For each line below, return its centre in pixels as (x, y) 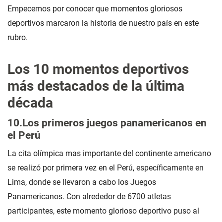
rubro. (18, 38)
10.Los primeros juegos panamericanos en (107, 123)
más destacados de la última (96, 86)
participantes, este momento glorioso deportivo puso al (103, 211)
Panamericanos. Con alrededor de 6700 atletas (89, 197)
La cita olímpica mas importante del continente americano (109, 154)
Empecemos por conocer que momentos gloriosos (95, 9)
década (30, 103)
